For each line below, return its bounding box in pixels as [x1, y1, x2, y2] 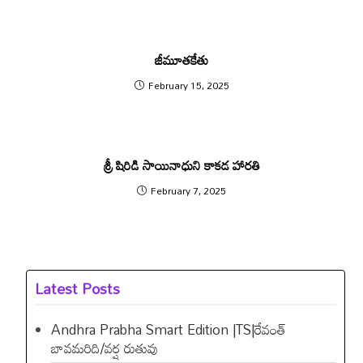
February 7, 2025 [151, 180, 226, 200]
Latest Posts [35, 273, 121, 303]
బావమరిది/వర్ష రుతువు [51, 334, 159, 361]
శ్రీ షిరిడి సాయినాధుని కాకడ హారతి [103, 152, 260, 178]
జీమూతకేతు [155, 46, 208, 73]
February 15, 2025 [147, 75, 229, 95]
